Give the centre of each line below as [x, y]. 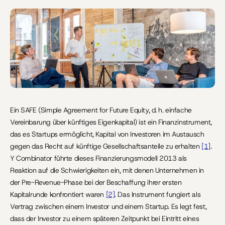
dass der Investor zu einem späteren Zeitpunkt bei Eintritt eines [105, 218]
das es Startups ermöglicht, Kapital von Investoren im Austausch [107, 134]
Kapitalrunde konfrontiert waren [58, 194]
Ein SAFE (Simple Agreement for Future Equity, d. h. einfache [101, 110]
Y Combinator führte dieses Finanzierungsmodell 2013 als [98, 158]
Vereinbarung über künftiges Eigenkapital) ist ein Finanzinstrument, [111, 122]
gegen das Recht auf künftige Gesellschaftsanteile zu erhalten [106, 146]
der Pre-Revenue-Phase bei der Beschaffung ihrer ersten [96, 182]
